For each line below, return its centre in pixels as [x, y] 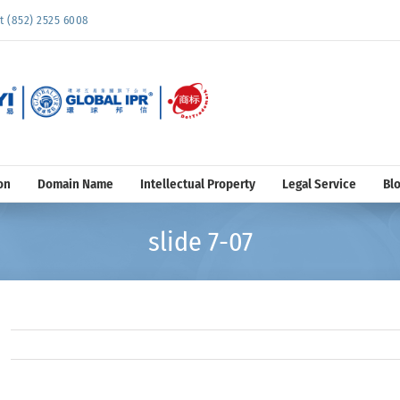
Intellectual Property [197, 183]
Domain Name [75, 183]
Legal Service [319, 183]
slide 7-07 [200, 242]
